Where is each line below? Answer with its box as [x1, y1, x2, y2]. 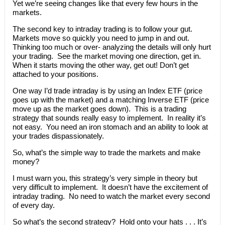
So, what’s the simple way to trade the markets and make [12, 148, 200, 157]
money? [12, 157, 39, 166]
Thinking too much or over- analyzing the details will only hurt [12, 43, 211, 51]
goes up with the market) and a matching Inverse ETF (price [12, 95, 209, 104]
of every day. [12, 201, 55, 209]
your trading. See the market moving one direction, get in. [12, 52, 203, 60]
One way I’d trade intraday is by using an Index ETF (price [12, 86, 202, 95]
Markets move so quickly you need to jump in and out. [12, 34, 191, 42]
